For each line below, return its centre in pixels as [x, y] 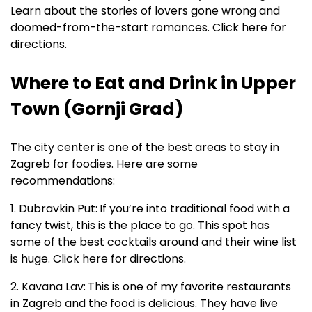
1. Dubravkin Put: [54, 209]
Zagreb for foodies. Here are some [104, 164]
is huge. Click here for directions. [98, 259]
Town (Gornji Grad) [97, 109]
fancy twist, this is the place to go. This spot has [140, 226]
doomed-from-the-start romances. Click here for [148, 28]
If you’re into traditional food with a [195, 209]
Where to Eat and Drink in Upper [153, 84]
